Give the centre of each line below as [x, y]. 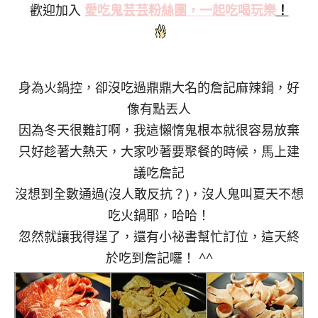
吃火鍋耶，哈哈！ [159, 215]
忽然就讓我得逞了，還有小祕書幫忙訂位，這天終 [159, 237]
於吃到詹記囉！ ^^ [159, 258]
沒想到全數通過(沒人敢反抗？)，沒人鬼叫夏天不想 [159, 194]
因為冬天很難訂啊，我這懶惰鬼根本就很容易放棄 [159, 130]
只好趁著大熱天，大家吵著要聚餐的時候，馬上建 [159, 152]
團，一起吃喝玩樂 [225, 10]
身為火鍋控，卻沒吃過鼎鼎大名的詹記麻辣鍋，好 [159, 88]
